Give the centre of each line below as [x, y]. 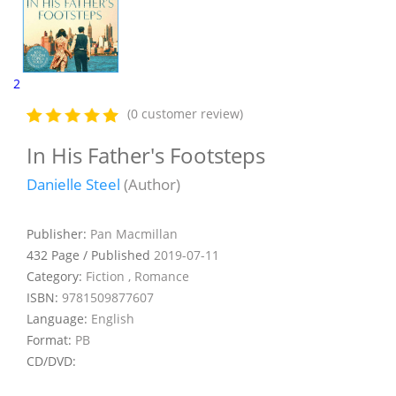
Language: [59, 318]
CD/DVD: [51, 361]
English [113, 318]
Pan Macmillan [134, 233]
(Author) [150, 184]
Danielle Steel [73, 184]
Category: [56, 276]
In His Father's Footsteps [146, 155]
